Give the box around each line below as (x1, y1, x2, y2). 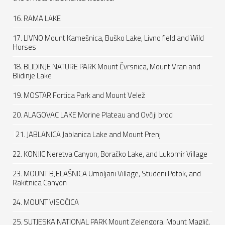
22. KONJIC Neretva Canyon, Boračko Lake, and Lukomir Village (13, 146, 207, 161)
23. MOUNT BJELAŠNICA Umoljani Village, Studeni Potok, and (13, 166, 201, 181)
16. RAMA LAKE (13, 11, 61, 26)
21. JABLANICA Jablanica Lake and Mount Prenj (16, 127, 161, 142)
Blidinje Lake (13, 68, 52, 83)
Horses (13, 39, 36, 54)
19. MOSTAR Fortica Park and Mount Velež (13, 87, 145, 102)
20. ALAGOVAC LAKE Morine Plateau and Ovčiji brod (13, 107, 173, 122)
